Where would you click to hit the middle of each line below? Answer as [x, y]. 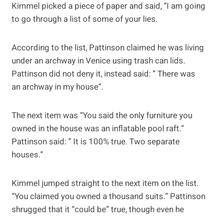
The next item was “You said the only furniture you [102, 116]
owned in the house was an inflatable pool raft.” [98, 129]
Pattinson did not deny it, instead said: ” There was [103, 74]
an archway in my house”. [57, 87]
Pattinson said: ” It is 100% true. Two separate [96, 142]
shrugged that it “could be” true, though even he [98, 210]
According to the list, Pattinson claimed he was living [108, 48]
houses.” [27, 155]
